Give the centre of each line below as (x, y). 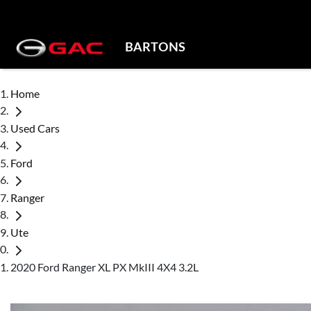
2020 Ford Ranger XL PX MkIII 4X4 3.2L (104, 267)
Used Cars (35, 128)
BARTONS (155, 48)
